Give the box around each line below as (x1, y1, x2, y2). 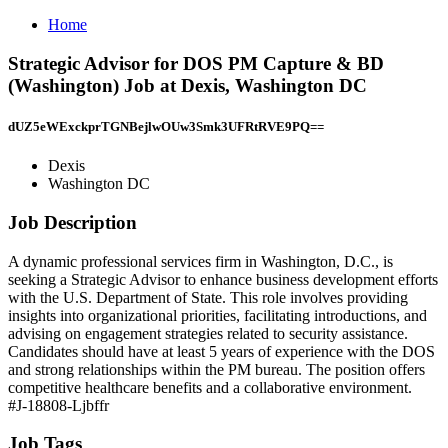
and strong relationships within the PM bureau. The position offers (8, 360, 425, 378)
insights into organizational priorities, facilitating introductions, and (8, 306, 427, 324)
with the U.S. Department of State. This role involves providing (8, 288, 408, 306)
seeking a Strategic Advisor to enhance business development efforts (8, 270, 438, 288)
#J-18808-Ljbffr (8, 396, 109, 414)
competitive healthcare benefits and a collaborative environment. (8, 378, 412, 396)
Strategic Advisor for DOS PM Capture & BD (8, 52, 384, 74)
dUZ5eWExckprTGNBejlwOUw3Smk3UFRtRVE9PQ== (8, 118, 324, 134)
